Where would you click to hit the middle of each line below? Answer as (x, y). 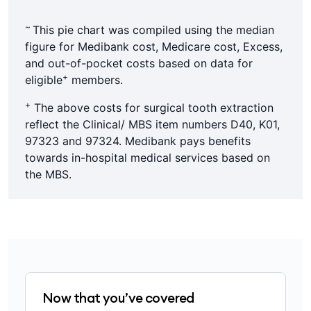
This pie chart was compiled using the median (153, 30)
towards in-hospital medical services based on (148, 158)
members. (95, 80)
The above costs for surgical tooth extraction (152, 108)
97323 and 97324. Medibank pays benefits (138, 141)
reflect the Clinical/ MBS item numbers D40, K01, (152, 124)
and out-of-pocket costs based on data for (139, 63)
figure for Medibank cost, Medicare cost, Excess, (154, 47)
